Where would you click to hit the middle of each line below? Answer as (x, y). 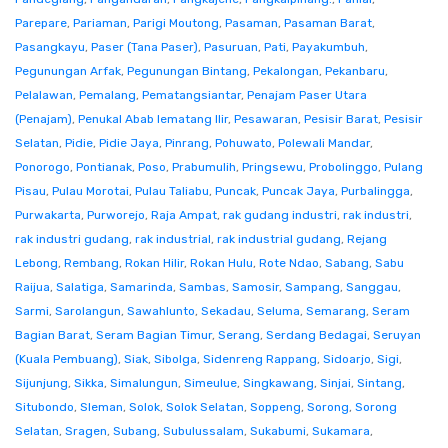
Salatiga (80, 287)
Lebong (36, 263)
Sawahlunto (161, 311)
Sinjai (335, 383)
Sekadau (226, 311)
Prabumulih (204, 167)
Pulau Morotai (90, 191)
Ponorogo (42, 167)
